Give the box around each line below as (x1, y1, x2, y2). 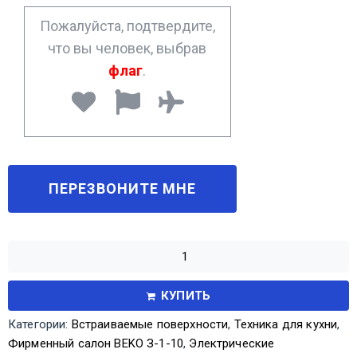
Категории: (8, 316, 72, 331)
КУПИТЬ (161, 288, 211, 303)
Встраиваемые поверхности (71, 316, 229, 331)
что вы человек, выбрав (48, 39, 207, 57)
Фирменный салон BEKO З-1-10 (8, 335, 184, 351)
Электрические (189, 335, 275, 351)
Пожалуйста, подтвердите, (39, 17, 215, 34)
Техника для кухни (233, 316, 338, 331)
